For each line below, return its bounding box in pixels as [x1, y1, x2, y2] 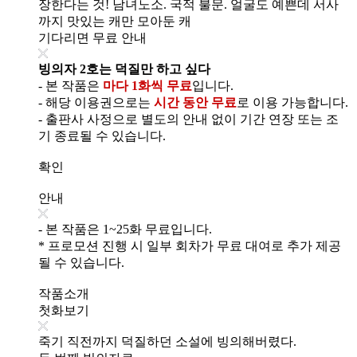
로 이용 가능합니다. [237, 95, 348, 109]
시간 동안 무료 [154, 95, 237, 109]
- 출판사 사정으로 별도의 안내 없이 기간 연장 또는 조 [38, 112, 339, 126]
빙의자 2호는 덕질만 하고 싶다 [38, 61, 210, 76]
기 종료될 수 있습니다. [38, 128, 166, 143]
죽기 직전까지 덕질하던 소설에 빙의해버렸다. [38, 334, 296, 348]
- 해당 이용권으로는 [38, 95, 154, 109]
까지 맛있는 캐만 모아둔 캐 [38, 14, 191, 28]
